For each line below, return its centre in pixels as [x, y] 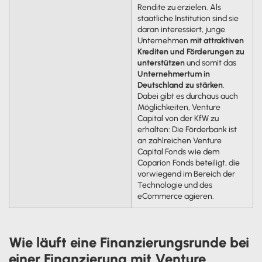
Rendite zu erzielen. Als [179, 7]
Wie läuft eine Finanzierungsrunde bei [129, 242]
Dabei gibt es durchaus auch [187, 96]
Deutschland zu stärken [180, 85]
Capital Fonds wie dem [178, 151]
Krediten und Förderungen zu [191, 51]
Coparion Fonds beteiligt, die [188, 163]
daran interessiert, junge [181, 29]
